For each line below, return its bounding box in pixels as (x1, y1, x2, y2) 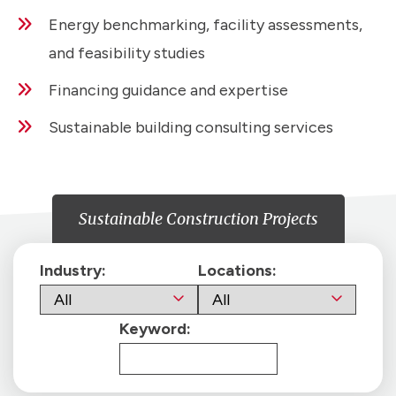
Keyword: (118, 318, 191, 339)
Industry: (40, 260, 106, 280)
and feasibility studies (49, 42, 205, 63)
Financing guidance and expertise (49, 80, 288, 100)
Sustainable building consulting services (49, 117, 333, 137)
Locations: (198, 260, 277, 280)
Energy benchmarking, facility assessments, (49, 14, 362, 34)
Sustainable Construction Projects (78, 208, 318, 229)
